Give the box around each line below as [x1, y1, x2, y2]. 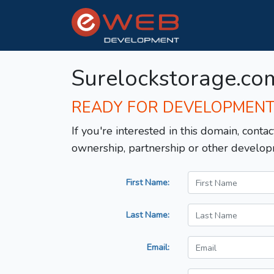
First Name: [126, 176, 169, 189]
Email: [147, 241, 169, 254]
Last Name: [126, 209, 169, 221]
